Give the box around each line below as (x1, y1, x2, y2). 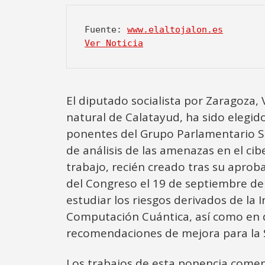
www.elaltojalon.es (127, 24, 223, 35)
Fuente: (85, 24, 127, 35)
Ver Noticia (85, 37, 143, 49)
